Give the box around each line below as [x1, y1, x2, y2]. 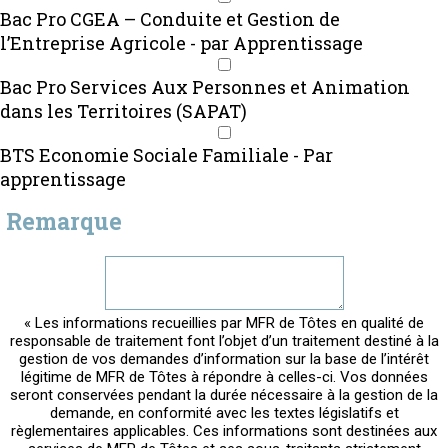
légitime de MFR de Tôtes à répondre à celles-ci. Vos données [20, 367, 428, 386]
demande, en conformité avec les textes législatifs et [49, 403, 399, 422]
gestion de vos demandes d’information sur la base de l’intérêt [19, 349, 429, 368]
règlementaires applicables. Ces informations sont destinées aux [11, 421, 437, 440]
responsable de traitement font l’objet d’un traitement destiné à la [9, 331, 439, 350]
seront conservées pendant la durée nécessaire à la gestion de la [10, 385, 438, 404]
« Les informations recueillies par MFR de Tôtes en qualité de [24, 313, 424, 332]
